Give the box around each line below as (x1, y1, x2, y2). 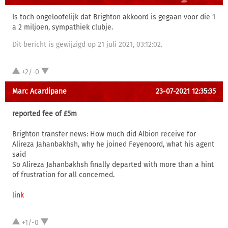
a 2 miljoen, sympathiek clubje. (12, 23, 113, 32)
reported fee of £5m (12, 109, 77, 118)
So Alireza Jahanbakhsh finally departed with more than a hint (12, 160, 214, 169)
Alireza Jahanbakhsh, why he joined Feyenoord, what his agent (12, 140, 214, 149)
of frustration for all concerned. (12, 170, 115, 179)
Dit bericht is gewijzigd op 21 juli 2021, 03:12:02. (12, 40, 162, 49)
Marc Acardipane (12, 87, 67, 96)
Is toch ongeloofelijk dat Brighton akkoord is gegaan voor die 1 (12, 13, 215, 21)
